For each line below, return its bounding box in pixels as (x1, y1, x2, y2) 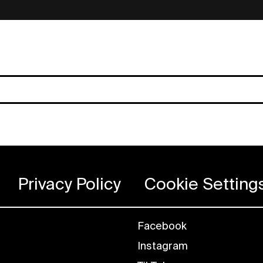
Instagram (137, 241, 188, 252)
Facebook (137, 221, 187, 232)
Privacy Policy (18, 176, 121, 193)
